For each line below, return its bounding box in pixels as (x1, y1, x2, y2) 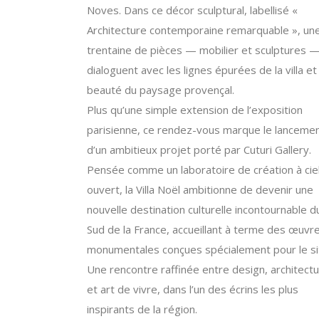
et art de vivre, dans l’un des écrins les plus (87, 282, 298, 296)
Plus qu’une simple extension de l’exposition (87, 103, 303, 117)
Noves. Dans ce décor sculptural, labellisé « (87, 3, 298, 17)
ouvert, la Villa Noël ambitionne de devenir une (87, 182, 313, 197)
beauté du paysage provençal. (87, 83, 234, 97)
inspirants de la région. (87, 302, 197, 316)
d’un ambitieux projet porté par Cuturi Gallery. (87, 142, 311, 157)
